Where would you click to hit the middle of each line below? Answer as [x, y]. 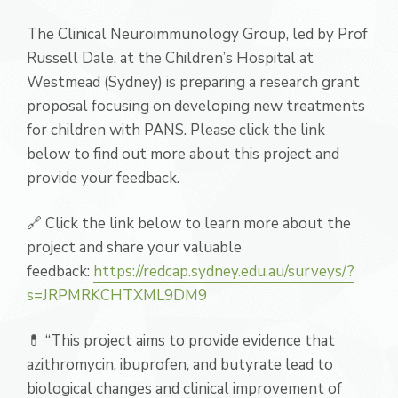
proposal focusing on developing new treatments [196, 107]
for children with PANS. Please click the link [176, 131]
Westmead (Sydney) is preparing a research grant [193, 83]
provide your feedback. [105, 179]
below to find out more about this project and [183, 155]
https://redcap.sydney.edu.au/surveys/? [224, 272]
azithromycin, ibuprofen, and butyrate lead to [180, 365]
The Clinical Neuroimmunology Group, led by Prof [197, 35]
